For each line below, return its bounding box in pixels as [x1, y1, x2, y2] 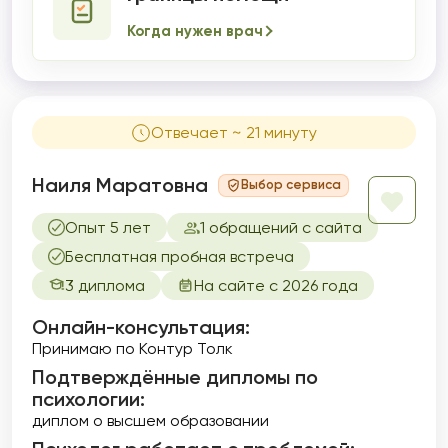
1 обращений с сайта [200, 218, 362, 237]
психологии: [32, 387, 145, 411]
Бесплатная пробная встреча [65, 247, 294, 266]
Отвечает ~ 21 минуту [151, 123, 317, 142]
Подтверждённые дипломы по [32, 365, 318, 389]
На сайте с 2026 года [194, 276, 358, 295]
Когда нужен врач [127, 22, 263, 40]
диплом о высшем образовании [32, 411, 269, 430]
